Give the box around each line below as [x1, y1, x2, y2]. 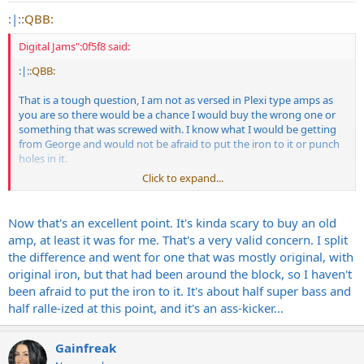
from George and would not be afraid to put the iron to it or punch [19, 136, 340, 151]
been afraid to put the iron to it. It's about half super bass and [8, 282, 351, 299]
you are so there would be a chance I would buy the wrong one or [19, 107, 336, 122]
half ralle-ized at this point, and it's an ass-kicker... [8, 299, 284, 316]
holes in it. [19, 151, 67, 166]
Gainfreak [55, 339, 116, 356]
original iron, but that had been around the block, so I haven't [8, 265, 352, 282]
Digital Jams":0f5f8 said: [19, 39, 130, 54]
